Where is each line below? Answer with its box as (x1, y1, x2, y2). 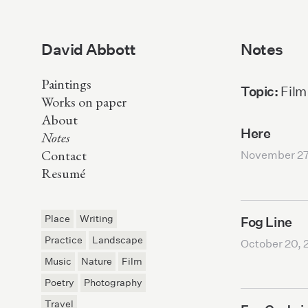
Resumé (41, 164, 85, 182)
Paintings (41, 75, 91, 93)
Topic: (241, 82, 281, 100)
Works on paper (41, 93, 126, 111)
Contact (41, 146, 87, 164)
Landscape (92, 234, 143, 246)
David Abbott (41, 39, 136, 59)
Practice (45, 234, 82, 246)
